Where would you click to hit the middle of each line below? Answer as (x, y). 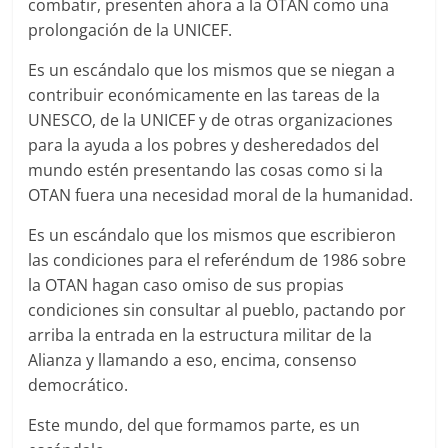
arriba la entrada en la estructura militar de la (200, 334)
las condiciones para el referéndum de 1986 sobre (217, 259)
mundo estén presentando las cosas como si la (206, 169)
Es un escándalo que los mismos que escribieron (212, 234)
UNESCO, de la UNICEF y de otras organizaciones (211, 119)
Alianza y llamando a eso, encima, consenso (193, 359)
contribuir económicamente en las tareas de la (204, 94)
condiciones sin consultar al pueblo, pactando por (217, 309)
